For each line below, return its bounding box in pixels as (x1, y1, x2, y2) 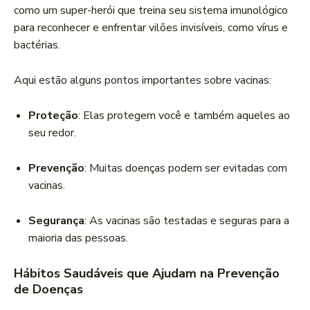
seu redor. (28, 125, 76, 141)
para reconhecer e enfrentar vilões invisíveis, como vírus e (14, 20, 288, 36)
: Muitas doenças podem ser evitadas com (84, 161, 287, 176)
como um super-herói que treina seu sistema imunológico (14, 3, 288, 19)
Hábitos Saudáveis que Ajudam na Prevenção (14, 265, 280, 282)
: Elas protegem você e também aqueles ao (78, 108, 290, 124)
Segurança (28, 213, 84, 229)
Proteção (28, 108, 78, 124)
